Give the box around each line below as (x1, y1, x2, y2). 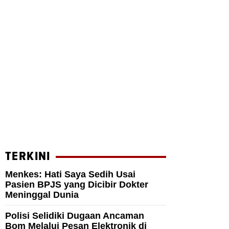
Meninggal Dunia (5, 190, 79, 200)
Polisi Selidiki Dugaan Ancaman (5, 211, 144, 221)
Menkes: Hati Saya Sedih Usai (5, 169, 135, 180)
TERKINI (5, 150, 51, 163)
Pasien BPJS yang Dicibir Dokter (5, 179, 148, 190)
